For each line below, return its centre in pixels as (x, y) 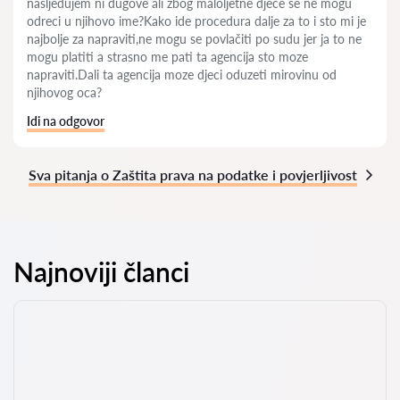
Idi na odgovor (66, 121)
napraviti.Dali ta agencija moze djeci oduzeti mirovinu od (182, 75)
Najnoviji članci (101, 271)
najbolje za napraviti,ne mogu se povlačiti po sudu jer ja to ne (194, 39)
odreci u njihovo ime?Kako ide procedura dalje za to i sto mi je (196, 21)
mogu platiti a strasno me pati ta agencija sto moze (167, 57)
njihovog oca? (64, 92)
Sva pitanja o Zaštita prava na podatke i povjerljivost (192, 175)
